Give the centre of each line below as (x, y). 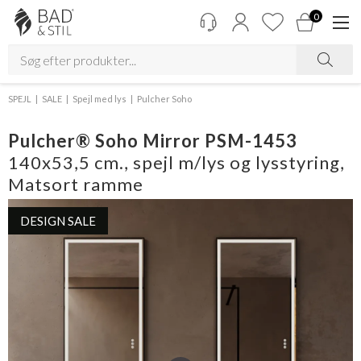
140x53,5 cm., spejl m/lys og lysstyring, (176, 162)
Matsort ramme (76, 184)
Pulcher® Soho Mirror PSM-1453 (153, 141)
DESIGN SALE (58, 221)
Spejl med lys (100, 99)
